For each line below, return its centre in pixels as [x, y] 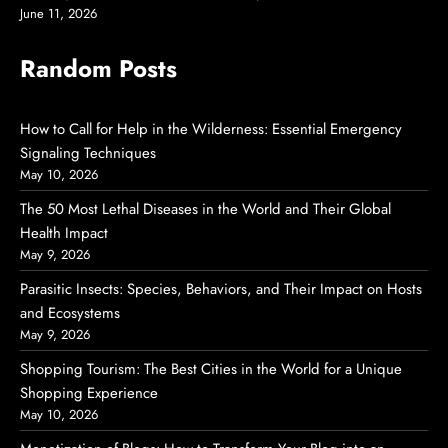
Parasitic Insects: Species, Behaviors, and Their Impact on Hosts [221, 289]
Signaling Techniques [88, 153]
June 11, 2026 [58, 14]
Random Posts [98, 69]
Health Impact [64, 233]
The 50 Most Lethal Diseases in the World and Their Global [205, 209]
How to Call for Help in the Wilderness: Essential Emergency [211, 129]
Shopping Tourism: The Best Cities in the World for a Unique [211, 369]
